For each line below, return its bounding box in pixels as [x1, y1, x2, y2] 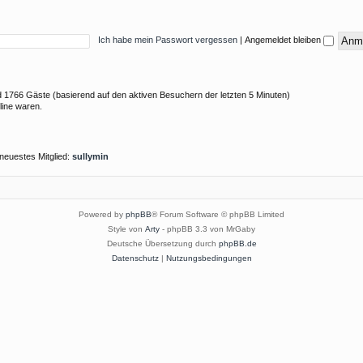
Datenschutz [111, 253, 159, 263]
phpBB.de [218, 238, 257, 248]
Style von [108, 224, 145, 233]
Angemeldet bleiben [245, 35, 323, 45]
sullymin [72, 152, 109, 161]
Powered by [79, 209, 126, 219]
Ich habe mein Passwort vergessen [98, 35, 237, 45]
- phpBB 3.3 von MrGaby [160, 224, 255, 233]
